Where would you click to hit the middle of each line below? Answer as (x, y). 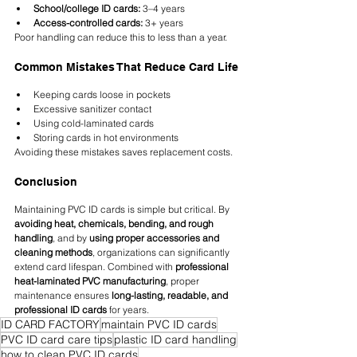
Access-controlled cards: (88, 23)
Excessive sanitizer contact (92, 109)
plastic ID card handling (175, 340)
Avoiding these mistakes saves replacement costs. (124, 152)
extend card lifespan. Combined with (95, 267)
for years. (128, 310)
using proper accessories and (155, 238)
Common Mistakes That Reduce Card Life (126, 67)
